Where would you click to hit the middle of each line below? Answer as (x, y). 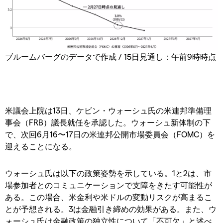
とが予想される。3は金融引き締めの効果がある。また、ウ (111, 209)
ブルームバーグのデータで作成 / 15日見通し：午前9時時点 (111, 56)
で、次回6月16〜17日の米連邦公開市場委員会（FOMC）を (110, 134)
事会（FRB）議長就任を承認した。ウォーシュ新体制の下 (108, 122)
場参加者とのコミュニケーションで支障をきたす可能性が (109, 185)
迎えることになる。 (41, 146)
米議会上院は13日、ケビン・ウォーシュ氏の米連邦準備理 (108, 110)
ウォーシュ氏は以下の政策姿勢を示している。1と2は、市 (108, 173)
